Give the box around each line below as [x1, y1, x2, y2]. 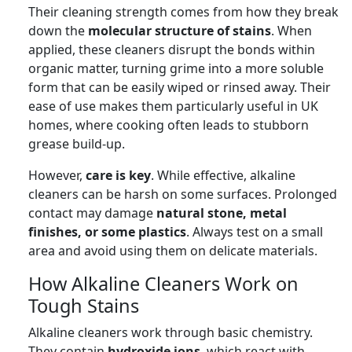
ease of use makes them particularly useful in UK [28, 97, 318, 115]
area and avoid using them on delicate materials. [28, 241, 317, 259]
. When [271, 21, 312, 39]
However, [28, 166, 86, 184]
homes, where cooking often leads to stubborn [28, 115, 309, 134]
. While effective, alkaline [151, 166, 295, 184]
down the [28, 21, 88, 39]
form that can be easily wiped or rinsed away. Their [28, 78, 331, 96]
